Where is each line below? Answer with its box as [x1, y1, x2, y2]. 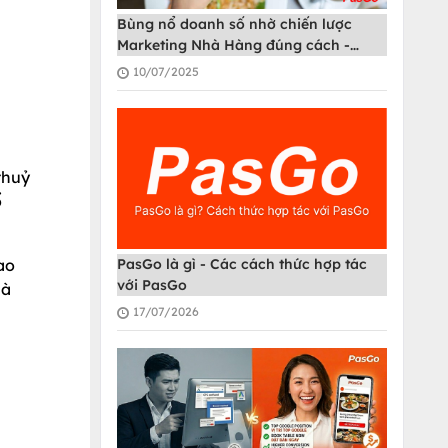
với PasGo [117, 276, 187, 295]
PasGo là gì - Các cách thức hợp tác [117, 255, 367, 274]
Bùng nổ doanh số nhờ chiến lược [117, 15, 352, 34]
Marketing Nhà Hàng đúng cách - [117, 36, 350, 55]
